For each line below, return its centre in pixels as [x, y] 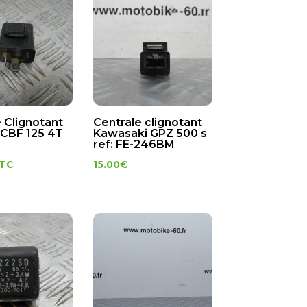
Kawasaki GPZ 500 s [150, 134]
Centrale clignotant [147, 123]
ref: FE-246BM [134, 145]
